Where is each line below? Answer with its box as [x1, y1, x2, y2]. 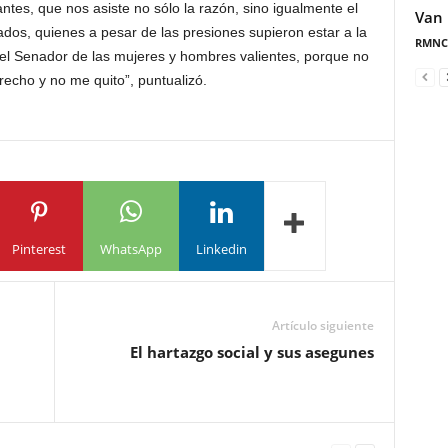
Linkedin [195, 239, 247, 258]
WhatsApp [99, 239, 162, 258]
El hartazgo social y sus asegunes [129, 342, 374, 362]
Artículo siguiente [271, 317, 374, 334]
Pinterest [11, 239, 66, 258]
